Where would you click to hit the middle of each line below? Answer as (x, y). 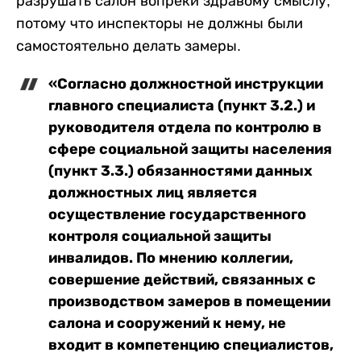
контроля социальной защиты (160, 236)
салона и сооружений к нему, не (167, 323)
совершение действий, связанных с (182, 279)
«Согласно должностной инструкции (186, 83)
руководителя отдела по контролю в (185, 127)
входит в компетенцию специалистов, (191, 344)
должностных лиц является (153, 192)
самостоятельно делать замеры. (129, 46)
